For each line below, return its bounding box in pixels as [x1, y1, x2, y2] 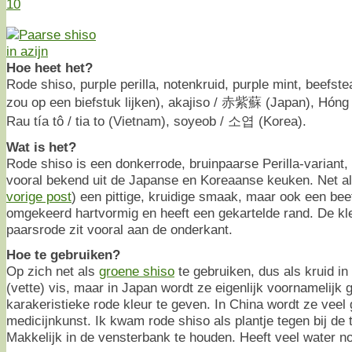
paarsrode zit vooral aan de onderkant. [6, 221, 233, 237]
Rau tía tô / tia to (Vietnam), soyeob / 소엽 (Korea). [6, 112, 306, 129]
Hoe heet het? [6, 59, 93, 75]
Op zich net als [6, 262, 99, 279]
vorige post [6, 188, 71, 204]
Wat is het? [6, 138, 76, 155]
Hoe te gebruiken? [6, 246, 120, 262]
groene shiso [99, 262, 174, 279]
